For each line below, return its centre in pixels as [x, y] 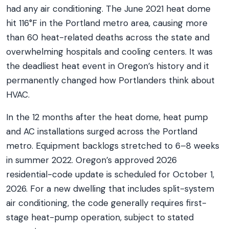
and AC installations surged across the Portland [102, 131]
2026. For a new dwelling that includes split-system [110, 189]
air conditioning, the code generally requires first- [106, 203]
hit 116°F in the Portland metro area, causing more [107, 23]
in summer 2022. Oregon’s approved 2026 [91, 160]
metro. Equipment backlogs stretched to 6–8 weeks [113, 146]
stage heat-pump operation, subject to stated [100, 217]
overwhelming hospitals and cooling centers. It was [109, 52]
